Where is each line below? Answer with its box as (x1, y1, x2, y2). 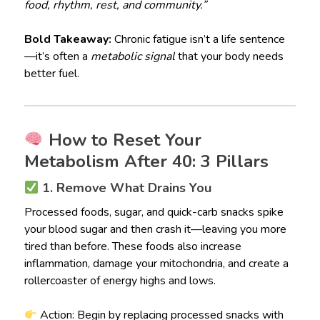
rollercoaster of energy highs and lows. (24, 273, 216, 289)
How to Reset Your (43, 129, 201, 152)
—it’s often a (24, 49, 91, 65)
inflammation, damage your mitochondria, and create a (24, 256, 289, 272)
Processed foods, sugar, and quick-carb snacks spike (24, 204, 284, 221)
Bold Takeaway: (24, 31, 111, 48)
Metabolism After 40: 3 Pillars (24, 150, 269, 174)
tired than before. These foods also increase (24, 239, 241, 255)
